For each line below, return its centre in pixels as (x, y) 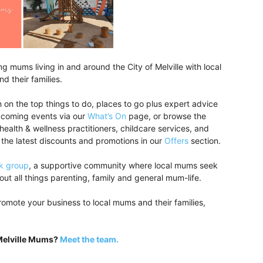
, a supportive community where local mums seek (123, 165)
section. (205, 141)
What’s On (107, 116)
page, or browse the (166, 116)
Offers (176, 141)
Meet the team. (89, 239)
